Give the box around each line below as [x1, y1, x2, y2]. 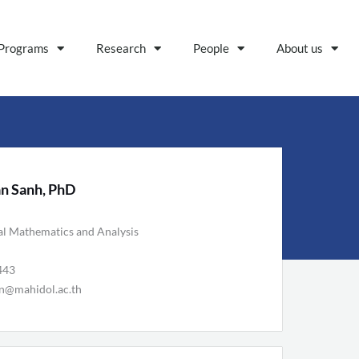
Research [95, 41, 146, 55]
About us [276, 41, 323, 55]
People [192, 41, 229, 55]
